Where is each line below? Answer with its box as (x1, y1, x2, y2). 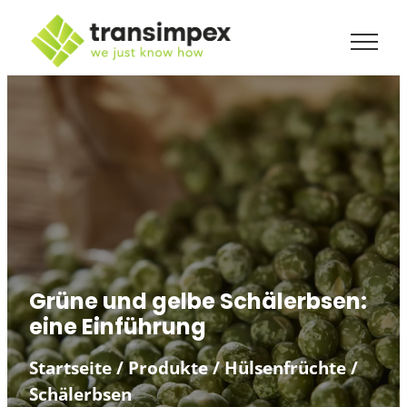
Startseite (29, 355, 112, 380)
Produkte (128, 355, 208, 380)
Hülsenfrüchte (224, 355, 346, 380)
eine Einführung (29, 312, 206, 342)
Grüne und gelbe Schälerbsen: (29, 286, 367, 316)
